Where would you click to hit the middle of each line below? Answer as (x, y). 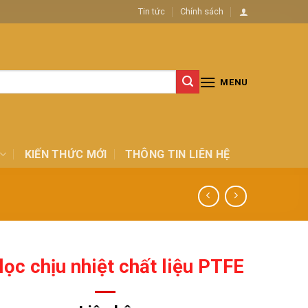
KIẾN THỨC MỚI (66, 154)
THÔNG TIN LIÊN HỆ (177, 154)
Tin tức (151, 11)
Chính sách (202, 11)
